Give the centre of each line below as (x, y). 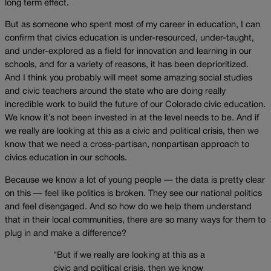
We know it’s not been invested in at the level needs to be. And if (132, 119)
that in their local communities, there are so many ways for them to (135, 220)
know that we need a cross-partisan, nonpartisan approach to (127, 145)
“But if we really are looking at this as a (129, 256)
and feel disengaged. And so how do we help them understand (128, 207)
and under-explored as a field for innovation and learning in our (128, 52)
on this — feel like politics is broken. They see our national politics (133, 194)
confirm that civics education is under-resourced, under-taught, (129, 39)
